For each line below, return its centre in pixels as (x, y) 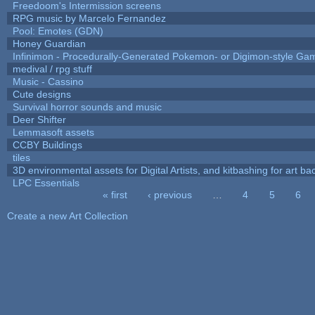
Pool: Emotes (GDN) (58, 31)
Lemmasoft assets (53, 132)
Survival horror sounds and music (87, 107)
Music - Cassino (48, 81)
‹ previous (169, 194)
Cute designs (41, 94)
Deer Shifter (39, 119)
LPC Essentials (46, 182)
